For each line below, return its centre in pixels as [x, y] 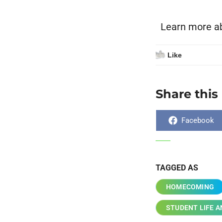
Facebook [197, 120]
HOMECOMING [190, 187]
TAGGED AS [177, 168]
